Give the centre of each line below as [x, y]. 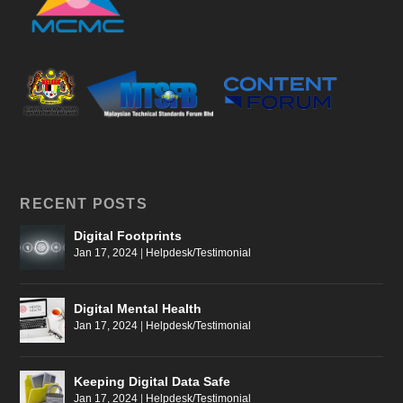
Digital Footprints [128, 236]
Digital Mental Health [138, 309]
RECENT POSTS [84, 204]
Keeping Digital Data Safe [152, 382]
